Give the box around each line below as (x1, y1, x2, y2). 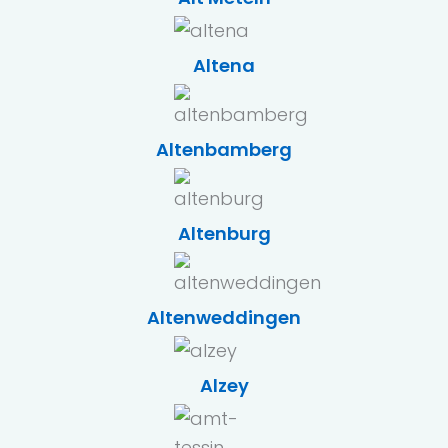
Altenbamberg (156, 137, 292, 162)
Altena (193, 53, 255, 78)
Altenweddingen (147, 305, 301, 330)
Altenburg (177, 221, 271, 246)
